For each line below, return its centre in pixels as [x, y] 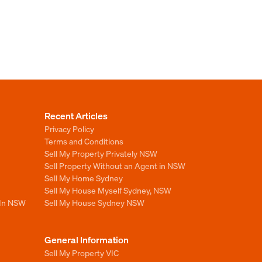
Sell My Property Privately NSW [101, 153]
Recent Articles [76, 116]
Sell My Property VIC [82, 253]
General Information [87, 239]
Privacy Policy [69, 129]
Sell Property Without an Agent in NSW [115, 166]
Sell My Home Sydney [84, 178]
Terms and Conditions [84, 141]
